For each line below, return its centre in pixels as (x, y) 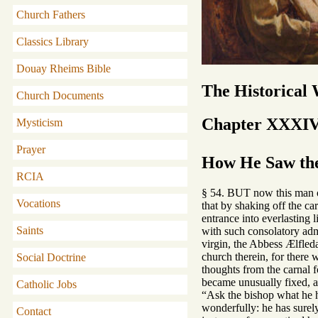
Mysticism (39, 122)
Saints (30, 230)
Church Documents (60, 95)
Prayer (31, 149)
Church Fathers (51, 15)
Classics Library (53, 42)
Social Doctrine (51, 257)
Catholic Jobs (46, 284)
